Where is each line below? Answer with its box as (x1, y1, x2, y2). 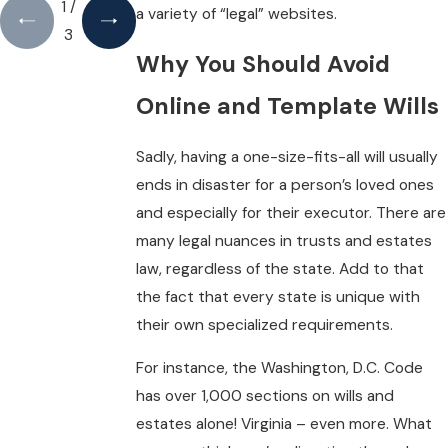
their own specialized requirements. (136, 314, 394, 335)
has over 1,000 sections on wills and (136, 386, 395, 407)
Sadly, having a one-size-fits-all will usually (136, 146, 439, 167)
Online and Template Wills (136, 91, 440, 122)
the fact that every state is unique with (136, 286, 421, 307)
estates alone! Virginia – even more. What (136, 414, 433, 435)
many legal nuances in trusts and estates (136, 230, 433, 251)
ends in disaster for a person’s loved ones (136, 174, 435, 195)
